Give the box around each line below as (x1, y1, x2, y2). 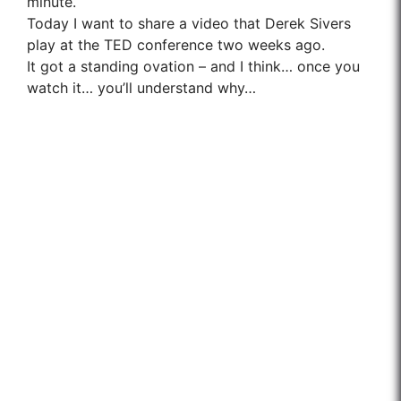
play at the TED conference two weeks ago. (27, 36, 325, 54)
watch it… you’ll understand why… (27, 79, 256, 97)
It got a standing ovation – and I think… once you (27, 57, 360, 75)
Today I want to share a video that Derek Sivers (27, 14, 351, 32)
